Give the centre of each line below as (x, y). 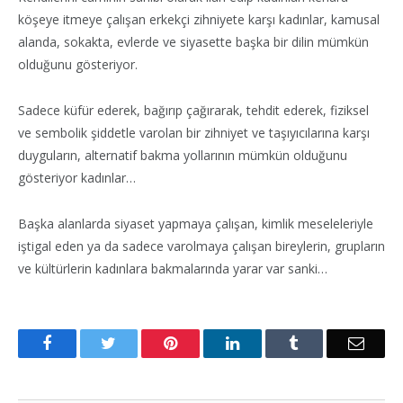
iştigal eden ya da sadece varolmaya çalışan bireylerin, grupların (201, 246)
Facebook (82, 342)
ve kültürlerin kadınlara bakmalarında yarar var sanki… (173, 268)
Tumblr (322, 342)
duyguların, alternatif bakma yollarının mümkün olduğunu (183, 155)
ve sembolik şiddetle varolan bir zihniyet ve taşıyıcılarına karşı (194, 132)
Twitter (139, 342)
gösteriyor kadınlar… (77, 177)
